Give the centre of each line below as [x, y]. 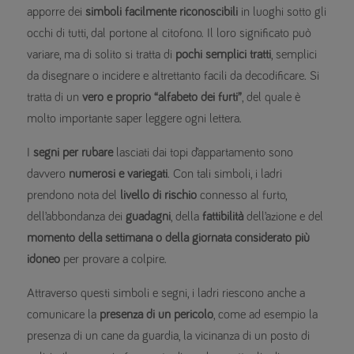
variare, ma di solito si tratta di [101, 55]
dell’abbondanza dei [76, 217]
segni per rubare [73, 153]
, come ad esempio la [265, 315]
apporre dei [56, 12]
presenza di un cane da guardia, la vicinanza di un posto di [168, 336]
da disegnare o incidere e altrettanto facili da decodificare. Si [173, 76]
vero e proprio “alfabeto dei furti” [162, 98]
